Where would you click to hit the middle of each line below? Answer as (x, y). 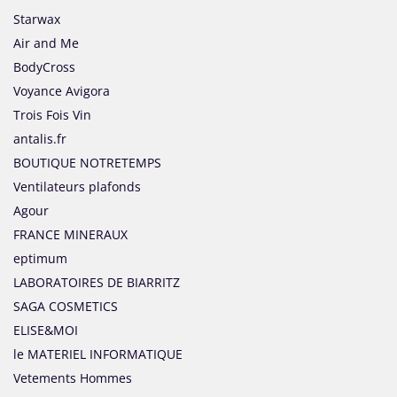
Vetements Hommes (73, 378)
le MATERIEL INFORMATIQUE (98, 354)
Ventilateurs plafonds (77, 187)
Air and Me (46, 43)
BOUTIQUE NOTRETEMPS (87, 163)
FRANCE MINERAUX (70, 235)
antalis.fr (40, 139)
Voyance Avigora (62, 91)
